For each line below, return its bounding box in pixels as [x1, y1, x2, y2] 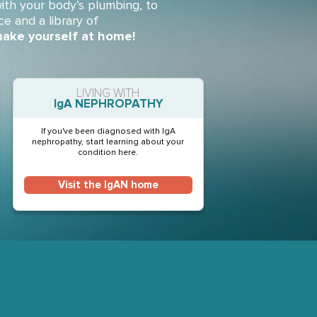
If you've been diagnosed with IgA [40, 126, 175, 137]
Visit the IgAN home [57, 178, 158, 192]
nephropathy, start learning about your [32, 137, 185, 147]
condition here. [78, 147, 139, 158]
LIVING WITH [76, 86, 140, 100]
